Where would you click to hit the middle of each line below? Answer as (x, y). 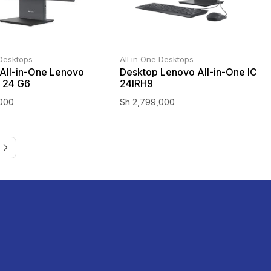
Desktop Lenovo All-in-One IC (188, 72)
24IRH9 (136, 84)
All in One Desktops (156, 60)
